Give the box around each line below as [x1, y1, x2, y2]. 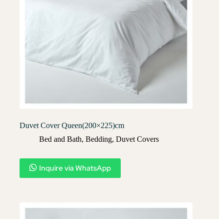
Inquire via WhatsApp [39, 163, 111, 173]
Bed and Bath [39, 134, 82, 143]
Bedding [86, 134, 112, 143]
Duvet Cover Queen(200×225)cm [20, 121, 124, 130]
